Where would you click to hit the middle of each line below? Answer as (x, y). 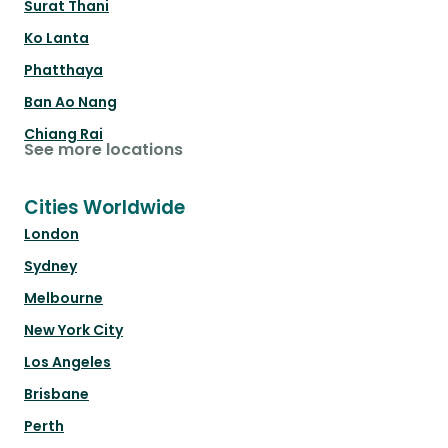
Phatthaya (63, 70)
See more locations (103, 150)
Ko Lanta (56, 38)
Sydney (50, 266)
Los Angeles (67, 362)
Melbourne (63, 298)
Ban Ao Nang (70, 102)
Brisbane (56, 394)
